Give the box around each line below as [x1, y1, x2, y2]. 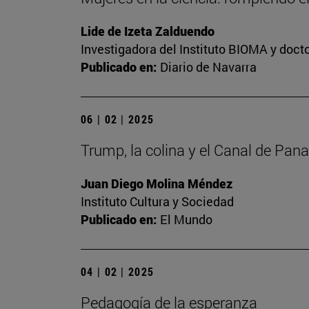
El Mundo [160, 211, 212, 228]
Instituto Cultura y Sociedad [81, 193, 234, 210]
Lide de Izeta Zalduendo [81, 23, 215, 40]
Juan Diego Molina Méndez [81, 175, 232, 192]
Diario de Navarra [160, 59, 257, 76]
